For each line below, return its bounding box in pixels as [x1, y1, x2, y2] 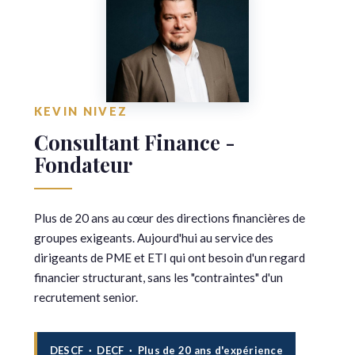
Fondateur [33, 150, 132, 177]
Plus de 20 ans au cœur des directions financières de [33, 210, 305, 225]
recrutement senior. [33, 289, 138, 304]
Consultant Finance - [33, 128, 235, 155]
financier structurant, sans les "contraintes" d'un [33, 269, 283, 284]
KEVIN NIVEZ [33, 104, 128, 118]
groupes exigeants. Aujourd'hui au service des [33, 230, 273, 245]
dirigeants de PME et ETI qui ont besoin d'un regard [33, 250, 305, 265]
